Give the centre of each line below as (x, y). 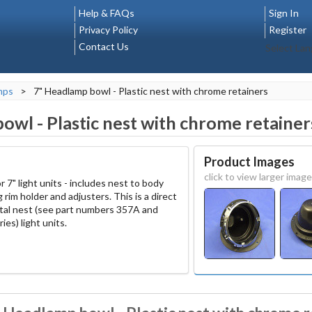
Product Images (249, 161)
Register (287, 30)
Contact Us (104, 46)
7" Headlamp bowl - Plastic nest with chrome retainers (151, 91)
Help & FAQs (107, 13)
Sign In (283, 13)
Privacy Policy (108, 30)
